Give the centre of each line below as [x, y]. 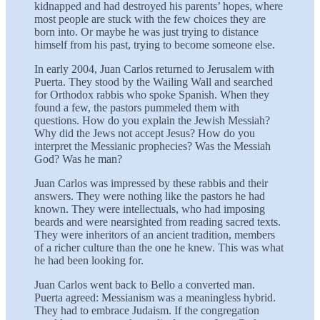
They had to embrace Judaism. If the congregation [147, 310]
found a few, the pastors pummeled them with [137, 107]
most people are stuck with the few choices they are [150, 19]
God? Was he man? [78, 159]
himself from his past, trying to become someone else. [155, 44]
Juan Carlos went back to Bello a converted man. [145, 284]
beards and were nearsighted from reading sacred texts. [157, 221]
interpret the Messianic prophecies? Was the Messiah [152, 146]
